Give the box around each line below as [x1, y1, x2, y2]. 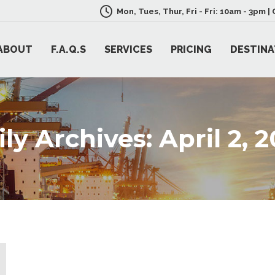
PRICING [171, 44, 212, 55]
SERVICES [104, 44, 152, 55]
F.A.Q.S [51, 44, 86, 55]
